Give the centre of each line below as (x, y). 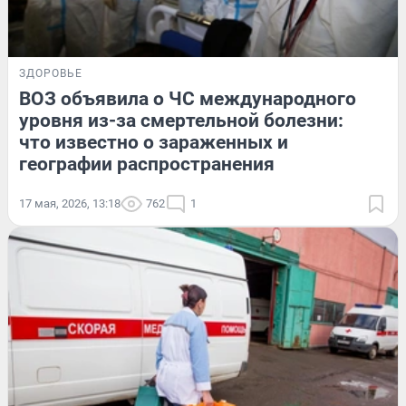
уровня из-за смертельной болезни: (181, 120)
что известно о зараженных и (154, 142)
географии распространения (147, 164)
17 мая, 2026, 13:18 (70, 203)
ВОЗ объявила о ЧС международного (188, 98)
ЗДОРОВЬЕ (51, 73)
